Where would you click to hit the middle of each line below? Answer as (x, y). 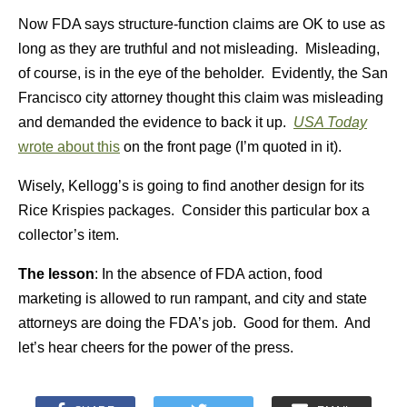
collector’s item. (69, 235)
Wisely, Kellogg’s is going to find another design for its (191, 186)
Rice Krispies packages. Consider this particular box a (194, 210)
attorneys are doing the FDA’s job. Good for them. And (194, 323)
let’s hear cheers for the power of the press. (156, 347)
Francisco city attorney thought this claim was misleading (201, 98)
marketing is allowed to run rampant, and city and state (193, 298)
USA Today (330, 122)
